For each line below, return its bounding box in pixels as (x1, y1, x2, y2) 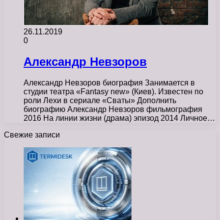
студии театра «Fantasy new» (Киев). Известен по (24, 87, 203, 96)
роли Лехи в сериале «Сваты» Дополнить (24, 96, 176, 105)
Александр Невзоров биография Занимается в (24, 78, 195, 87)
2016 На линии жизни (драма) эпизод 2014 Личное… (24, 113, 215, 122)
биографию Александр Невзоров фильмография (24, 105, 202, 113)
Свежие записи (4, 130, 60, 139)
